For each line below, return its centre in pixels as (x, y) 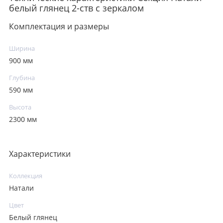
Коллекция (26, 176)
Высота (20, 107)
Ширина (22, 48)
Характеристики (40, 154)
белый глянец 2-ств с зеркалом (76, 8)
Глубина (22, 78)
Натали (21, 188)
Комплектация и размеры (59, 26)
